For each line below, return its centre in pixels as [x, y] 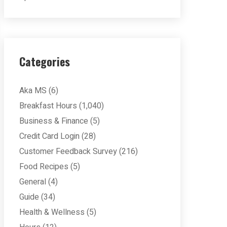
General [33, 182]
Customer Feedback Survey [68, 152]
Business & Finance [54, 121]
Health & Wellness [52, 212]
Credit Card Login [49, 136]
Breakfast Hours [48, 106]
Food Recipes [44, 167]
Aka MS [33, 91]
